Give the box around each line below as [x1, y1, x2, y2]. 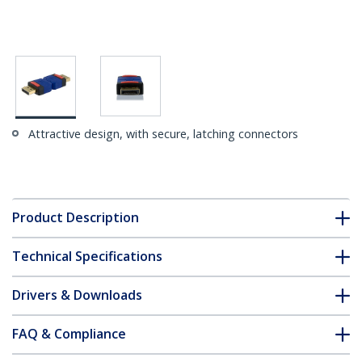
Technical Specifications [12, 247, 162, 266]
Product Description [12, 208, 139, 227]
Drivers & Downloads [12, 286, 142, 305]
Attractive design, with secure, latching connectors [28, 126, 298, 142]
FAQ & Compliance [12, 325, 126, 343]
